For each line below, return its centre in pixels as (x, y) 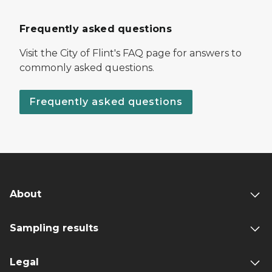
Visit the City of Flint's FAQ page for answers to (131, 53)
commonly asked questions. (87, 68)
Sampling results (54, 228)
